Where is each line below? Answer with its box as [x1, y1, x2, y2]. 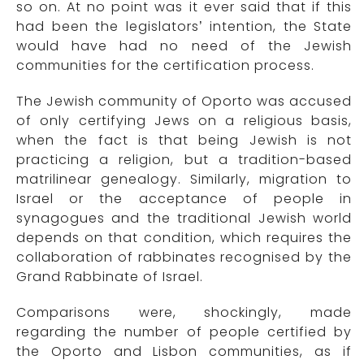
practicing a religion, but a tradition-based [16, 150, 352, 170]
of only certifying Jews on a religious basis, [16, 111, 352, 131]
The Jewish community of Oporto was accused [16, 92, 352, 111]
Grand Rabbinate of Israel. [16, 267, 203, 287]
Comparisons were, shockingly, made [16, 303, 352, 323]
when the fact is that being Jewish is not [16, 131, 352, 150]
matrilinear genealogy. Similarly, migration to [16, 170, 352, 189]
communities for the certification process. [16, 56, 314, 76]
